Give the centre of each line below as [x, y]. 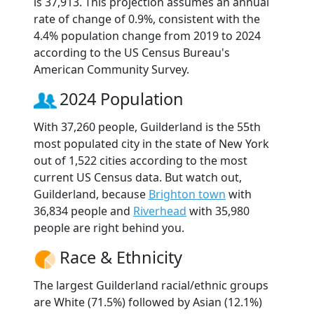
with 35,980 [218, 211]
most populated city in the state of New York [151, 143]
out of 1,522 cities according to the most [141, 160]
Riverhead [160, 211]
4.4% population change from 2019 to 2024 [147, 35]
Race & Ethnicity [121, 257]
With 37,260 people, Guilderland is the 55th [147, 127]
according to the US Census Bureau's [132, 52]
